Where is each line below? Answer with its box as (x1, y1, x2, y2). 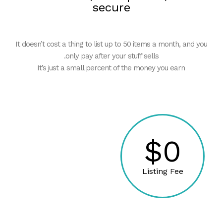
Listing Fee (142, 166, 183, 176)
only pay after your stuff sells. (65, 52, 159, 61)
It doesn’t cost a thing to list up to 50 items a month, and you (15, 40, 207, 49)
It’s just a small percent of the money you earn (37, 63, 185, 73)
